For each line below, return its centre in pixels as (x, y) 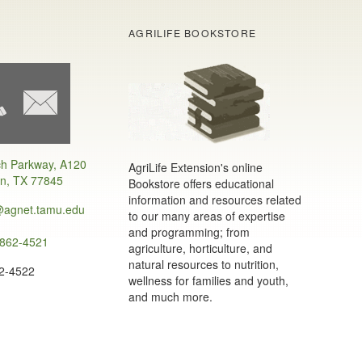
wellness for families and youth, (209, 280)
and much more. (171, 296)
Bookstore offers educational (202, 183)
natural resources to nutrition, (204, 264)
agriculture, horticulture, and (201, 248)
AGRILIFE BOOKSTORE (193, 33)
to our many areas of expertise (207, 215)
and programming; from (189, 232)
